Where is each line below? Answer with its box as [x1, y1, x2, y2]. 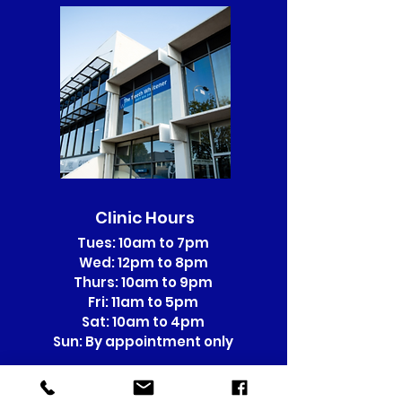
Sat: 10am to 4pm [82, 312, 205, 331]
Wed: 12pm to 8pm [78, 253, 208, 272]
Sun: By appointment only [53, 332, 233, 351]
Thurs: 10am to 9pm [74, 273, 213, 292]
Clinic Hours [94, 206, 195, 229]
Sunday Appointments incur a [41, 371, 245, 390]
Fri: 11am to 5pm [88, 293, 198, 311]
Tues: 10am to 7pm [77, 233, 209, 252]
